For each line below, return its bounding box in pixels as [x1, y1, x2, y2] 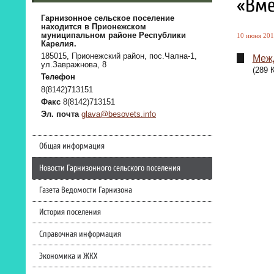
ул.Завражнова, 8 [41, 61, 106, 70]
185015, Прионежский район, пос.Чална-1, [41, 52, 197, 61]
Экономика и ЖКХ [39, 251, 97, 261]
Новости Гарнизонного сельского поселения [39, 163, 180, 173]
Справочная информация [39, 229, 121, 239]
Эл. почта [41, 110, 79, 119]
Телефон [41, 73, 75, 82]
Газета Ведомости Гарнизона [39, 185, 132, 195]
